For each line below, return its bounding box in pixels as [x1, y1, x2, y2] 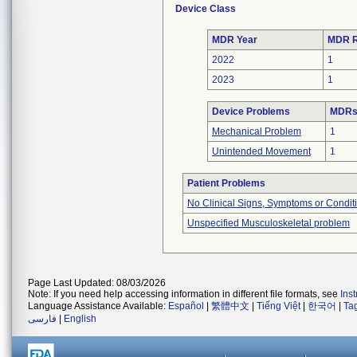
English [64, 313, 96, 324]
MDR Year [212, 34, 257, 45]
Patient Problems [187, 178, 265, 189]
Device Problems [212, 106, 290, 117]
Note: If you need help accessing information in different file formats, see [28, 288, 340, 300]
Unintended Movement [212, 146, 311, 157]
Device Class [175, 3, 236, 14]
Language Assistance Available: [28, 300, 168, 312]
